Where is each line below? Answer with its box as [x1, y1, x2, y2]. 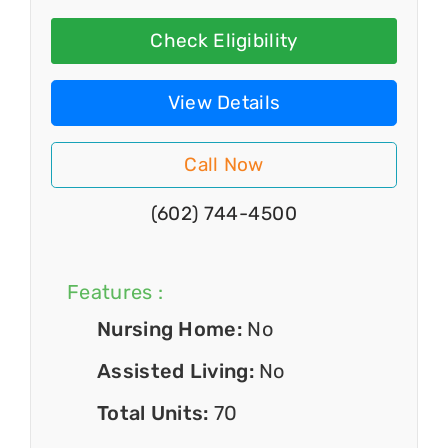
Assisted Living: [97, 358, 260, 383]
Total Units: [97, 400, 214, 425]
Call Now [184, 153, 264, 177]
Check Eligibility [150, 29, 298, 53]
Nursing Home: [97, 316, 248, 341]
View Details [167, 91, 281, 115]
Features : [67, 279, 163, 304]
